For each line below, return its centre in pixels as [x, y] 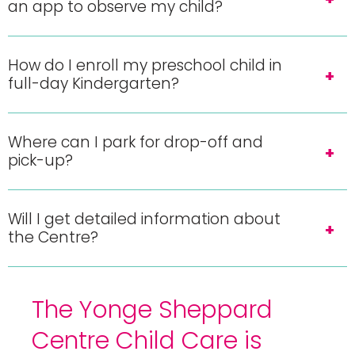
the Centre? [53, 237]
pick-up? [40, 160]
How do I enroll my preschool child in [145, 65]
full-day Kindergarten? [94, 84]
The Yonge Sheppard [152, 310]
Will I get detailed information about [144, 219]
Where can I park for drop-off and [136, 142]
